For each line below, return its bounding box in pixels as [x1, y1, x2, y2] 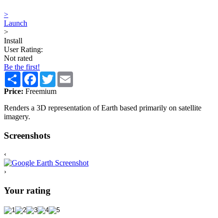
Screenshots [4, 130, 50, 141]
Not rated [4, 54, 33, 62]
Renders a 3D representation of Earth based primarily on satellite [4, 103, 201, 112]
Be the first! [4, 62, 40, 71]
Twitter [55, 71, 77, 79]
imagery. [4, 112, 30, 121]
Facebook [38, 71, 68, 79]
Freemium [23, 87, 56, 95]
